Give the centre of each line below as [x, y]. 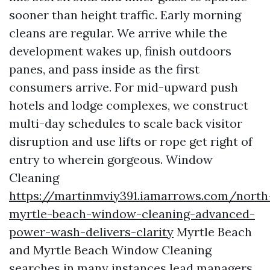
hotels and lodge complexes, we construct [129, 105]
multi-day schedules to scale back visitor [126, 123]
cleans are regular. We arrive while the [118, 33]
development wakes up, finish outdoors [120, 51]
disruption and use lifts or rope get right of [131, 141]
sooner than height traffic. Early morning [125, 15]
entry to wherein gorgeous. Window [111, 159]
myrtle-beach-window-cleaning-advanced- [132, 214]
